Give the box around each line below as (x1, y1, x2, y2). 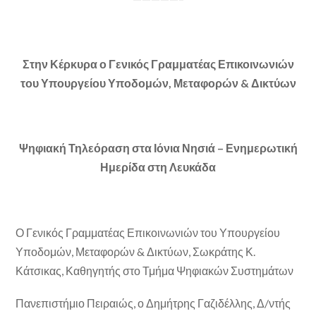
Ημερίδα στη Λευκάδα (100, 160, 216, 174)
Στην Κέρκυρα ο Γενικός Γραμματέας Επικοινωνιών (22, 56, 294, 71)
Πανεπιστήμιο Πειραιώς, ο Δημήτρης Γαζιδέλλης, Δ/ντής (16, 296, 291, 310)
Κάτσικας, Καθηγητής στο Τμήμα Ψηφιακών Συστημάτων (16, 263, 294, 277)
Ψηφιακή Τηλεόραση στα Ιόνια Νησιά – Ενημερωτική (18, 141, 298, 155)
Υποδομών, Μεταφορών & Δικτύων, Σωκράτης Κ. (16, 244, 256, 258)
